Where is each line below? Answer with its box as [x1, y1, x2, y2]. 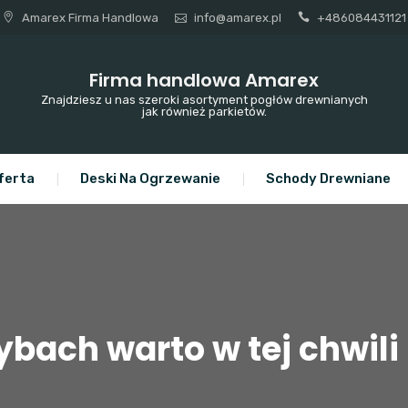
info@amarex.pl [193, 11, 281, 25]
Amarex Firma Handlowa [18, 11, 158, 25]
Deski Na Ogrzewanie [80, 170, 220, 187]
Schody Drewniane [266, 170, 391, 187]
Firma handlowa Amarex [89, 67, 319, 93]
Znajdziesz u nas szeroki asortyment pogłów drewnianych [40, 93, 368, 107]
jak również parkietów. [141, 105, 267, 118]
